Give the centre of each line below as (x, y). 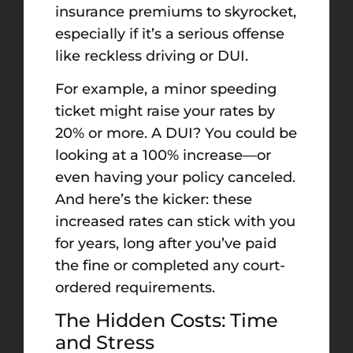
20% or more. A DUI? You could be (176, 133)
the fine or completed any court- (170, 265)
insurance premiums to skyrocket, (176, 11)
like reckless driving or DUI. (152, 56)
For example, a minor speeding (166, 89)
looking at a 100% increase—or (163, 155)
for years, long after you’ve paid (166, 243)
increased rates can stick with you (175, 221)
